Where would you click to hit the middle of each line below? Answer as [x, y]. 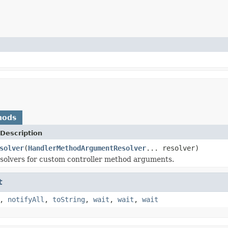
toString [69, 199]
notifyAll [26, 199]
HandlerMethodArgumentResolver [87, 148]
